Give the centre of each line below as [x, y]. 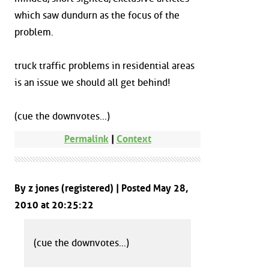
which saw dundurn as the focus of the [97, 15]
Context [134, 139]
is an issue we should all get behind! [92, 82]
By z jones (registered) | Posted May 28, [101, 188]
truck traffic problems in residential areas [104, 65]
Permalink [86, 139]
